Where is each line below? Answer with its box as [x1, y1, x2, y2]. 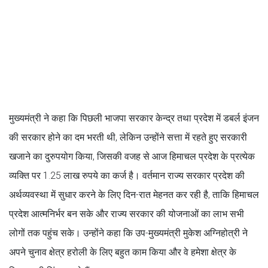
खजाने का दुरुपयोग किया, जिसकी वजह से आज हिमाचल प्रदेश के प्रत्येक [9, 150, 255, 162]
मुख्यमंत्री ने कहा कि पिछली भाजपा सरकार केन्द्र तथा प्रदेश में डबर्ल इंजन [9, 112, 259, 124]
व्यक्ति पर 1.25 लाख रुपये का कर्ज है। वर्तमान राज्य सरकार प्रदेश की [9, 169, 245, 181]
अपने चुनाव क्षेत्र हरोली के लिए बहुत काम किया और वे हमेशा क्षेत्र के [9, 246, 236, 258]
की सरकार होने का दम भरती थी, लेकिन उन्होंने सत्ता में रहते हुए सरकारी [9, 131, 247, 143]
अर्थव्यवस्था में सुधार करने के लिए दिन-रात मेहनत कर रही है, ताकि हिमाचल [9, 188, 259, 200]
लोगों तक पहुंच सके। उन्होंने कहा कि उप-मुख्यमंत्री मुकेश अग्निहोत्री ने [9, 227, 248, 239]
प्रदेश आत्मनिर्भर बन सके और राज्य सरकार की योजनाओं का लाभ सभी [9, 208, 244, 220]
